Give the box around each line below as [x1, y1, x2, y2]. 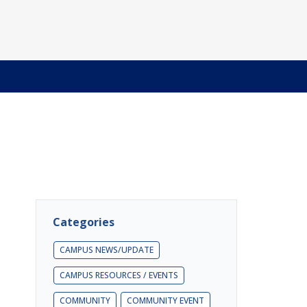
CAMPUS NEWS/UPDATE [60, 243, 153, 256]
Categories [53, 214, 114, 230]
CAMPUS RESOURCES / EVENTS [60, 269, 178, 281]
